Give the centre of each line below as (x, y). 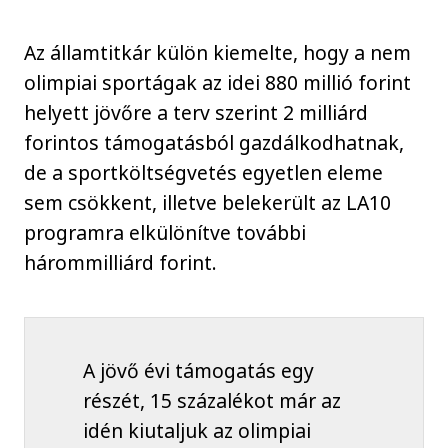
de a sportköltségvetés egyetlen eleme (204, 173)
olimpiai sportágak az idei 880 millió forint (218, 83)
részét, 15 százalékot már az (211, 401)
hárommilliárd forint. (121, 263)
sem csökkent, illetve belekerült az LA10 (208, 203)
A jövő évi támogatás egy (198, 371)
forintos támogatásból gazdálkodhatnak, (214, 143)
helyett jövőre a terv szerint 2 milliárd (196, 113)
